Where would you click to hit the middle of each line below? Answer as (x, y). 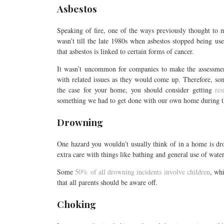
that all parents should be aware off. (107, 182)
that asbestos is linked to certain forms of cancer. (125, 51)
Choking (76, 204)
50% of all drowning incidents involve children (142, 171)
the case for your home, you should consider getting (136, 89)
